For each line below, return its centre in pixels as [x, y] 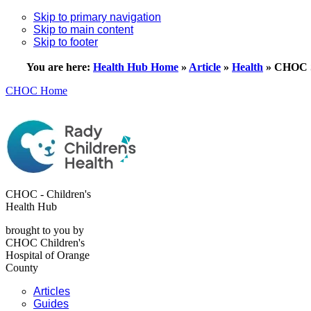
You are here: [60, 67]
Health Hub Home [136, 67]
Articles [52, 291]
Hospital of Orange [48, 255]
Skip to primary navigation [97, 17]
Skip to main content [83, 30]
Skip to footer [66, 42]
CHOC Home [36, 91]
